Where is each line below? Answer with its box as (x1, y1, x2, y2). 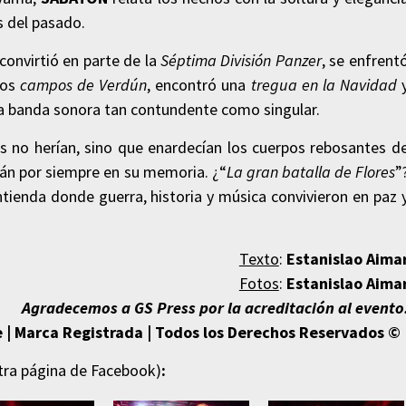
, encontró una (147, 74, 251, 96)
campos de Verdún (20, 74, 148, 96)
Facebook (91, 360, 156, 382)
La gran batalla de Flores (226, 161, 395, 183)
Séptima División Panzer (160, 50, 322, 72)
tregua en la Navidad (250, 74, 397, 96)
